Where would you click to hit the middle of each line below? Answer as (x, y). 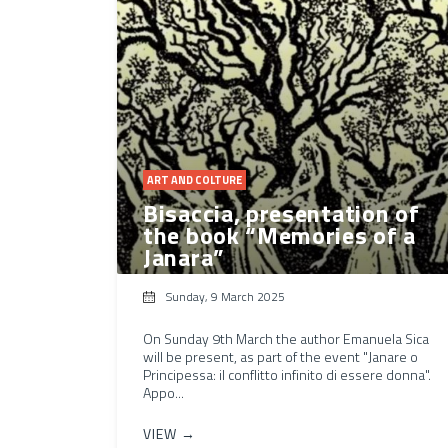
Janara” (184, 256)
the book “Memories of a (280, 234)
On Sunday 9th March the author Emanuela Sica (286, 338)
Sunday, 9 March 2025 (225, 296)
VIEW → (169, 433)
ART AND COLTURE (194, 179)
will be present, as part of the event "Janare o (280, 356)
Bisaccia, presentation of (281, 212)
